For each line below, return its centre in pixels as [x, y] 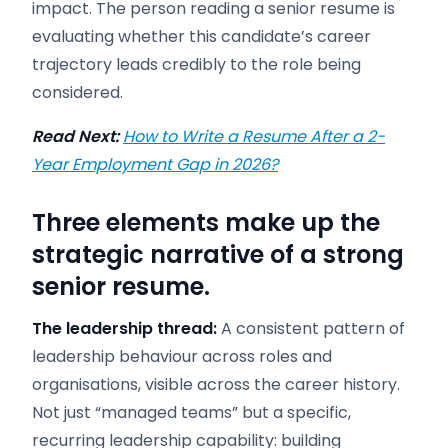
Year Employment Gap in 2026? [155, 164]
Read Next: [75, 136]
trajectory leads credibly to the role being [196, 64]
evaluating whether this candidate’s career [201, 36]
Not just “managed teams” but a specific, [191, 412]
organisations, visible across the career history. [216, 384]
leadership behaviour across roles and [182, 356]
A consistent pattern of [311, 328]
